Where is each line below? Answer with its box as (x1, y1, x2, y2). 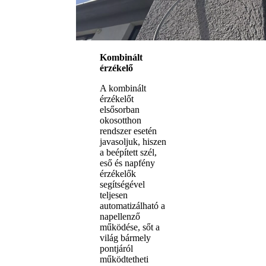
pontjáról (100, 243, 133, 254)
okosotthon (100, 115, 141, 125)
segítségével (100, 179, 145, 189)
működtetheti (100, 254, 148, 264)
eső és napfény (100, 157, 155, 168)
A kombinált (100, 83, 146, 93)
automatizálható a (100, 200, 165, 211)
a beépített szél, (100, 147, 157, 157)
